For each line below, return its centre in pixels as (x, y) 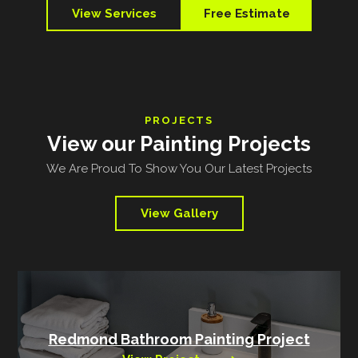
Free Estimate (247, 14)
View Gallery (179, 213)
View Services (114, 14)
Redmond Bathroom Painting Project (179, 339)
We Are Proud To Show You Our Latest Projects (179, 169)
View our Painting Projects (179, 144)
